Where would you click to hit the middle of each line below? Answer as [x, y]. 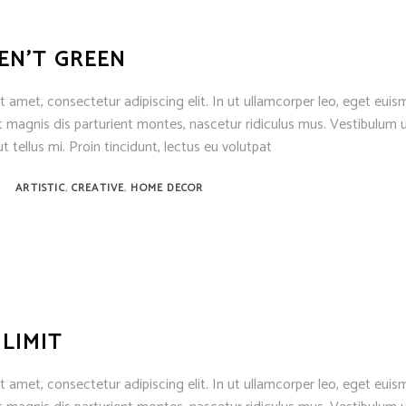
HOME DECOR [167, 188]
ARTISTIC [40, 188]
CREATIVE [98, 188]
